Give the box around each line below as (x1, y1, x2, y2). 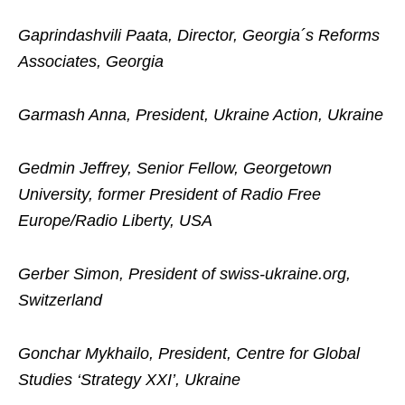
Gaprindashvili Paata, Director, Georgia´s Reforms (18, 26, 380, 44)
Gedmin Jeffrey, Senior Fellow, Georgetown (18, 159, 332, 177)
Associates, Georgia (18, 52, 164, 71)
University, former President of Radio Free (18, 185, 321, 203)
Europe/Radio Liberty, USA (18, 212, 212, 230)
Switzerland (18, 291, 102, 309)
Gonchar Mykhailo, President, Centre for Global (18, 344, 360, 363)
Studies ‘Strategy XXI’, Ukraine (18, 371, 240, 389)
